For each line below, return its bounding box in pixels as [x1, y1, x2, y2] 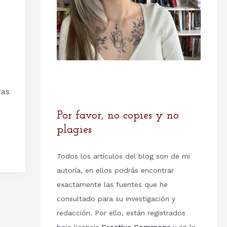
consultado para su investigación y [56, 195, 175, 203]
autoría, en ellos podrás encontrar [56, 166, 174, 175]
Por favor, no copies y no [56, 110, 179, 122]
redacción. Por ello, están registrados [56, 209, 185, 217]
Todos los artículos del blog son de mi [56, 152, 190, 161]
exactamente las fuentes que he [56, 180, 168, 189]
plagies [56, 124, 92, 136]
